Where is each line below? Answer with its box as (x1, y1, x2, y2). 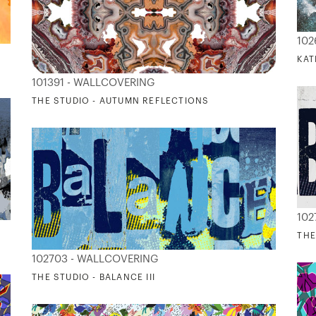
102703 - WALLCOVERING (32, 254, 159, 265)
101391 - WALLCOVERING (32, 78, 156, 89)
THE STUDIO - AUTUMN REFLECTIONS (32, 97, 209, 106)
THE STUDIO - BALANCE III (32, 273, 155, 282)
